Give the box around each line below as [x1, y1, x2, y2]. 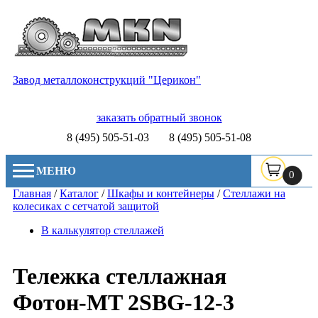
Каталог [60, 187, 99, 199]
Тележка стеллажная [13, 263, 226, 290]
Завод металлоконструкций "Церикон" [13, 74, 201, 86]
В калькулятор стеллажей [41, 224, 164, 236]
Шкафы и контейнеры [107, 187, 214, 199]
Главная [13, 187, 51, 199]
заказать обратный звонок [96, 111, 222, 124]
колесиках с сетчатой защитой [13, 200, 159, 212]
